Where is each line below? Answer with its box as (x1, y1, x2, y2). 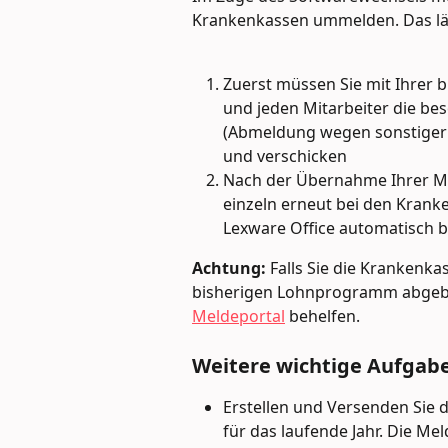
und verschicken (223, 145, 347, 168)
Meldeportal (192, 305, 285, 328)
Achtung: (192, 257, 266, 280)
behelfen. (285, 305, 360, 328)
